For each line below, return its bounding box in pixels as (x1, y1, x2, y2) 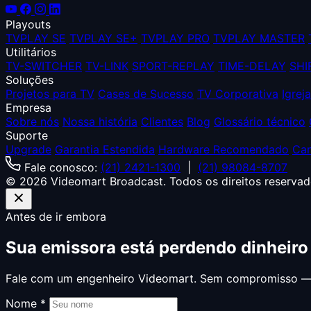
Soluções (6, 72, 53, 87)
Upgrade (6, 142, 51, 156)
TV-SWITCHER (6, 58, 82, 73)
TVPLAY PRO (141, 31, 210, 45)
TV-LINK (85, 58, 128, 73)
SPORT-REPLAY (132, 58, 215, 73)
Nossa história (62, 114, 137, 128)
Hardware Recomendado (158, 142, 289, 156)
